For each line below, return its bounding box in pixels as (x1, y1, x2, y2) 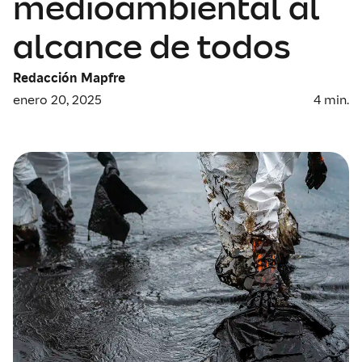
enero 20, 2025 (13, 90, 102, 107)
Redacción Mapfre (13, 69, 125, 86)
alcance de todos (13, 25, 290, 68)
